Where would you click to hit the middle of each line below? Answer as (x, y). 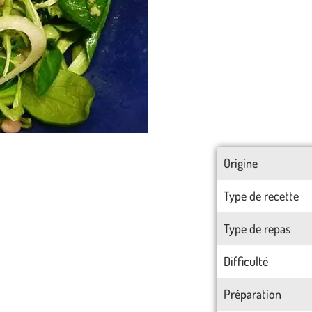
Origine (240, 163)
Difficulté (245, 261)
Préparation (252, 294)
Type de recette (261, 196)
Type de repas (257, 228)
